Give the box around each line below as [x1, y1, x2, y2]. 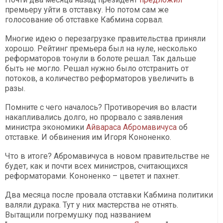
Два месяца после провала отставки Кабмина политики [5, 190, 213, 200]
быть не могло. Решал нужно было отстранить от [5, 64, 189, 74]
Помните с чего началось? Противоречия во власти [5, 103, 197, 112]
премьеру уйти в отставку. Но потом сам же [5, 5, 169, 15]
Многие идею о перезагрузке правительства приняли [5, 34, 206, 44]
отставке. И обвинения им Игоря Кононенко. [5, 132, 171, 142]
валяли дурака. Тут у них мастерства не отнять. [5, 200, 178, 210]
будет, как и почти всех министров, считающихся [5, 161, 188, 171]
